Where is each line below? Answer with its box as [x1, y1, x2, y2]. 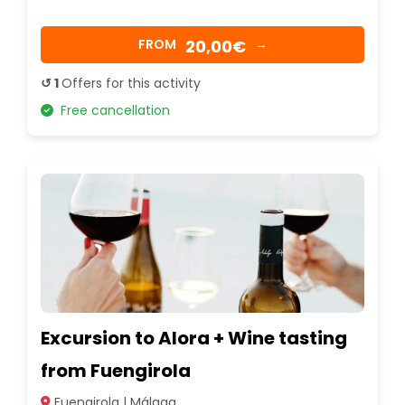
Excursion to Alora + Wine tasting [41, 325, 347, 351]
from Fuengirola [41, 357, 191, 383]
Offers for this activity [61, 73, 201, 92]
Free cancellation [53, 100, 170, 119]
